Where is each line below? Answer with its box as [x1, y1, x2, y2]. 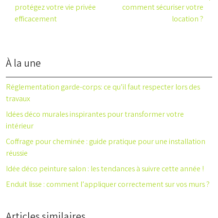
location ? [172, 14, 203, 25]
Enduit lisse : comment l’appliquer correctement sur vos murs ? [6, 179, 210, 191]
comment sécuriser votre [122, 2, 203, 14]
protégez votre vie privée [15, 2, 96, 14]
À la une [6, 56, 41, 72]
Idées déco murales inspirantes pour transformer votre [6, 109, 184, 121]
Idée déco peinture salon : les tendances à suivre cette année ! [6, 163, 204, 175]
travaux [6, 93, 30, 105]
